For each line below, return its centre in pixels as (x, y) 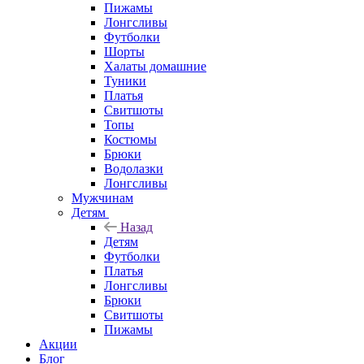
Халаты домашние (155, 66)
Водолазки (134, 168)
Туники (125, 80)
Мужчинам (102, 197)
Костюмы (130, 139)
